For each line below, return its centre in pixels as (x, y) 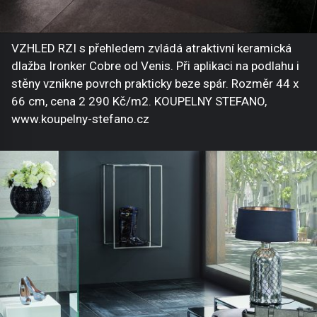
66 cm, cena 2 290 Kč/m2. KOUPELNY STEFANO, (139, 102)
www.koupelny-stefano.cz (80, 119)
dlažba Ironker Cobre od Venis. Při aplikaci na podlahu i (155, 66)
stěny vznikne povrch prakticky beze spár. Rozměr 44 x (155, 84)
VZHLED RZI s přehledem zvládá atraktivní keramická (151, 48)
